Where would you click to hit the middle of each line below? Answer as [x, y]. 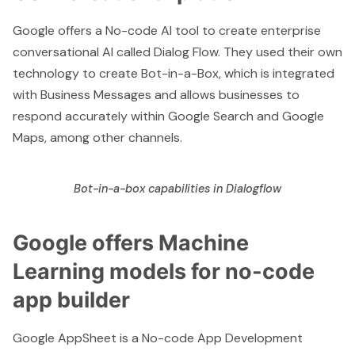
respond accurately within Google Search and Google [168, 116]
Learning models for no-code [164, 271]
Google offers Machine [131, 242]
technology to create [77, 74]
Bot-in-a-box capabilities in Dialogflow [177, 188]
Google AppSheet [65, 338]
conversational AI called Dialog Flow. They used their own [177, 52]
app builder [71, 300]
